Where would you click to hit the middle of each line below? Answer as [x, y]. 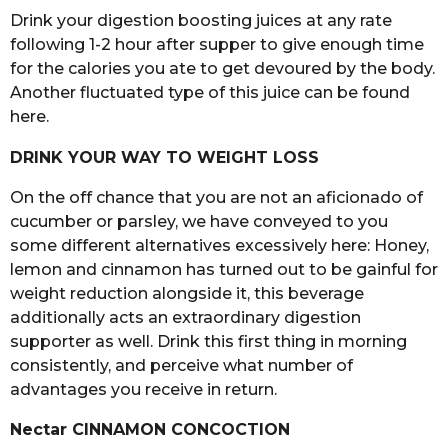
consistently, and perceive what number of [181, 365]
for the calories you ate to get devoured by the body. [222, 69]
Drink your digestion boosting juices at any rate [201, 21]
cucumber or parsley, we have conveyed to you [199, 221]
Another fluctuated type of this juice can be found [210, 93]
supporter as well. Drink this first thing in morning [208, 341]
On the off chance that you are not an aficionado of [216, 197]
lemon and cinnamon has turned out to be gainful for [224, 269]
